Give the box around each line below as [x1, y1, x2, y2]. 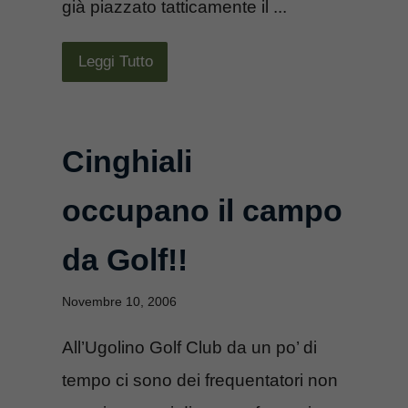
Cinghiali [62, 143, 192, 178]
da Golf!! [62, 241, 188, 277]
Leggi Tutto [78, 52, 153, 70]
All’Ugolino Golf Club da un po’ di [62, 337, 317, 357]
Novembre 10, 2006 [62, 293, 177, 309]
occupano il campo [62, 192, 342, 228]
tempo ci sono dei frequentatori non [62, 370, 338, 390]
